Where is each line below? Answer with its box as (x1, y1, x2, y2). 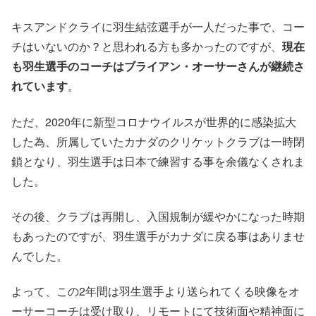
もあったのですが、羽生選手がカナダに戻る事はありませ (11, 227, 305, 244)
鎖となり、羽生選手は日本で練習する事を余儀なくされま (11, 152, 305, 169)
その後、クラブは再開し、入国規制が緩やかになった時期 (11, 207, 305, 224)
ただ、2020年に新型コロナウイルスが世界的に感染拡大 (11, 113, 296, 130)
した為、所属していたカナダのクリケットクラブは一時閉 (11, 133, 305, 150)
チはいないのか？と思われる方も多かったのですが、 (11, 38, 282, 55)
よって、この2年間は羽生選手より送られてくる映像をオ (11, 283, 300, 300)
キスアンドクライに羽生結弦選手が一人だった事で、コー (11, 18, 305, 35)
